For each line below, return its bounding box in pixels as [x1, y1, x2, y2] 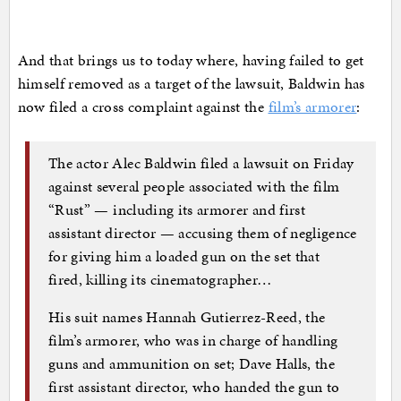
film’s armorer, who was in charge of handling [48, 328, 338, 351]
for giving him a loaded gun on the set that [48, 244, 320, 267]
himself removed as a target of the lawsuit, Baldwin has [17, 73, 365, 95]
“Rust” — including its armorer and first [48, 198, 306, 220]
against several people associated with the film [48, 175, 340, 197]
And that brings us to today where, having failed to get [17, 49, 364, 72]
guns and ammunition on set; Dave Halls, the [48, 352, 336, 374]
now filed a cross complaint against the [17, 96, 269, 118]
